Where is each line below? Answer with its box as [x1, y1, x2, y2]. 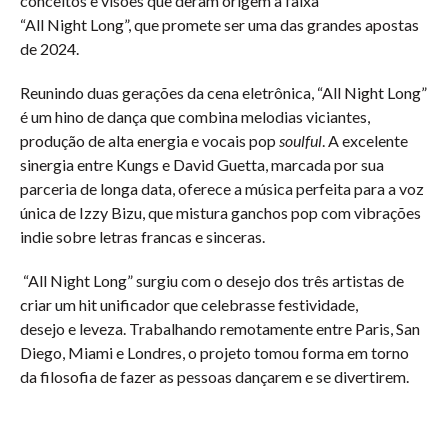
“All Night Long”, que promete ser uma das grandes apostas [20, 15, 419, 34]
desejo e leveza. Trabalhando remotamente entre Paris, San [20, 319, 420, 338]
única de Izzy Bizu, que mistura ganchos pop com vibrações [20, 203, 421, 222]
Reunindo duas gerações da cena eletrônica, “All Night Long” [20, 83, 427, 102]
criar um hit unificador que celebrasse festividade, [20, 295, 358, 314]
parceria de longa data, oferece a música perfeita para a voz [20, 179, 424, 198]
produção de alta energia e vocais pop [20, 131, 279, 150]
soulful [279, 131, 322, 150]
